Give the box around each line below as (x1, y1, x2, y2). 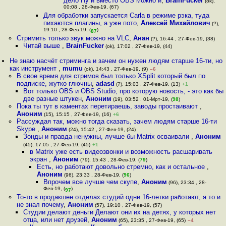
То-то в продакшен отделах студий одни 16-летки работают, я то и (16, 193, 220, 201)
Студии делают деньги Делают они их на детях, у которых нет (23, 208, 216, 216)
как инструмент (10, 65, 59, 72)
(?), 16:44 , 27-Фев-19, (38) (149, 36, 215, 41)
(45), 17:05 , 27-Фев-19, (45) (23, 142, 90, 147)
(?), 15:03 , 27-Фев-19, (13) (114, 81, 180, 87)
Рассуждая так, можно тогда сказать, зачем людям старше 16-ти (16, 118, 217, 125)
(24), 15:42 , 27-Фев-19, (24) (67, 127, 136, 132)
